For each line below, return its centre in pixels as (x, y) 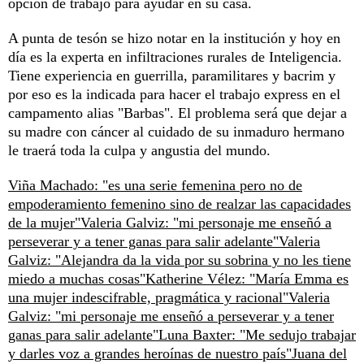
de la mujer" (44, 223)
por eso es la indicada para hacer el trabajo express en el (174, 94)
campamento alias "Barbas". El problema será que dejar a (178, 113)
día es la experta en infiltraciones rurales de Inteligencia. (175, 57)
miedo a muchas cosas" (77, 279)
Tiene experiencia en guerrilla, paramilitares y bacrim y (172, 76)
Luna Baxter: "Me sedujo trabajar (257, 335)
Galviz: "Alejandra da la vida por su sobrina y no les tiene (180, 260)
